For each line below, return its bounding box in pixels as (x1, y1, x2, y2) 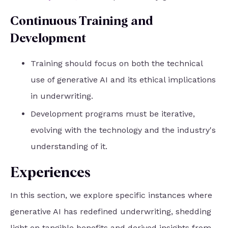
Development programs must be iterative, (31, 108, 195, 119)
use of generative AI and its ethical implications (31, 74, 216, 84)
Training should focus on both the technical (31, 58, 203, 68)
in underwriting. (31, 91, 93, 101)
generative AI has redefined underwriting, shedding (10, 206, 211, 216)
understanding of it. (31, 141, 107, 151)
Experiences (10, 165, 94, 180)
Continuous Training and (10, 15, 153, 27)
